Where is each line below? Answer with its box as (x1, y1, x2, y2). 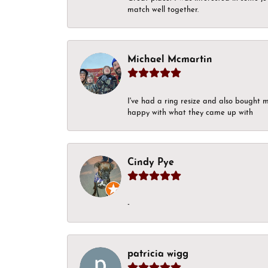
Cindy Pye (127, 157, 174, 167)
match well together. (127, 5, 199, 14)
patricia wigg (127, 249, 188, 259)
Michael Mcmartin (127, 54, 212, 65)
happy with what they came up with (127, 108, 253, 117)
